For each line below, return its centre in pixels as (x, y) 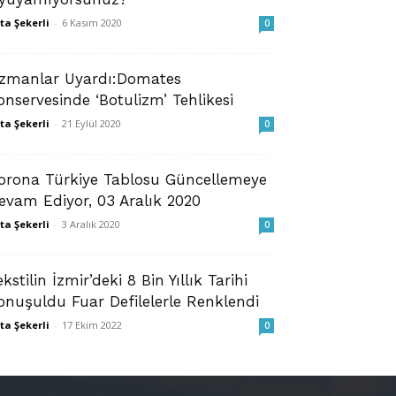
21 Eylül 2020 (91, 123)
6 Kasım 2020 (92, 23)
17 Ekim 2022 (92, 325)
